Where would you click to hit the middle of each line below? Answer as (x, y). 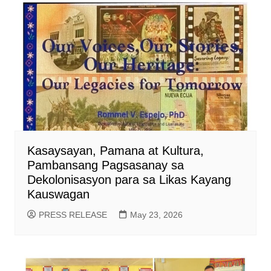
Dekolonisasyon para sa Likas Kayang (129, 180)
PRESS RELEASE (73, 215)
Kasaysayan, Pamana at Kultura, (115, 151)
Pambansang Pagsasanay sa (105, 165)
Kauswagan (58, 194)
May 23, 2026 (156, 215)
